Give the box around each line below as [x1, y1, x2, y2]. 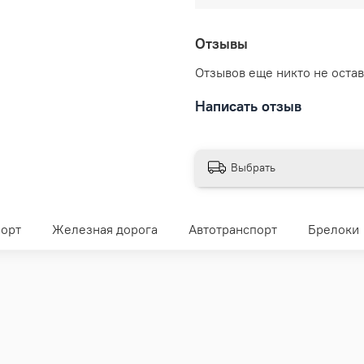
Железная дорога [51, 221, 158, 238]
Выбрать [231, 159, 275, 175]
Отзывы [195, 34, 248, 54]
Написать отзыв [195, 97, 301, 116]
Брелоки [307, 221, 359, 238]
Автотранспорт [188, 221, 277, 238]
